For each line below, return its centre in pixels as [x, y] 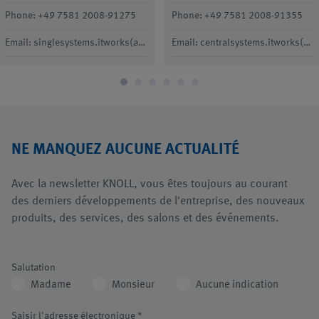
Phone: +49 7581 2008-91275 [70, 15]
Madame [51, 285]
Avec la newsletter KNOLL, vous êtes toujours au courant [150, 184]
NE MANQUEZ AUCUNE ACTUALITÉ [125, 149]
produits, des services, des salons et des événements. [145, 218]
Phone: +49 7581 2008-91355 [237, 15]
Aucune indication [237, 285]
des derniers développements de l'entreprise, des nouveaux [158, 201]
